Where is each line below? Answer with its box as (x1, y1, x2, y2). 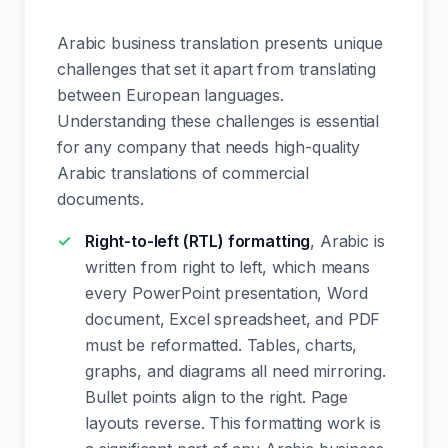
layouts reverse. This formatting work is (85, 413, 381, 433)
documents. (57, 189, 144, 209)
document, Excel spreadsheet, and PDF (85, 309, 381, 329)
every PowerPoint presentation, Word (85, 283, 368, 303)
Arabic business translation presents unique (57, 33, 384, 53)
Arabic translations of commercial (57, 163, 309, 183)
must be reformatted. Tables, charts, (85, 335, 358, 355)
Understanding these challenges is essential (57, 111, 380, 131)
